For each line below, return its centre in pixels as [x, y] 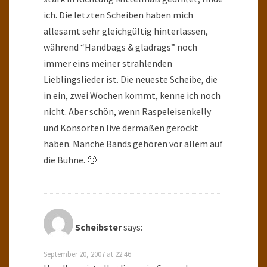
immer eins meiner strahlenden [108, 63]
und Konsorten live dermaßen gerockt [121, 127]
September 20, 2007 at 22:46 [87, 254]
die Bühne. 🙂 [70, 159]
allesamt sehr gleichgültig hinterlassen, [126, 31]
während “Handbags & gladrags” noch [120, 47]
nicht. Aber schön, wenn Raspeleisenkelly [127, 111]
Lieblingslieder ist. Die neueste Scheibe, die [131, 79]
